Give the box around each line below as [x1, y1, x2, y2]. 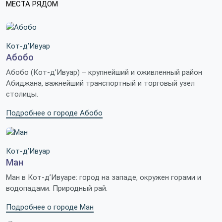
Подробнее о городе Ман [6, 203, 94, 212]
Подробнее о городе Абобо [6, 109, 103, 118]
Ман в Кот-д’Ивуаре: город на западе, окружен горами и [6, 173, 201, 182]
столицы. [6, 90, 38, 99]
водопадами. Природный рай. [6, 184, 108, 193]
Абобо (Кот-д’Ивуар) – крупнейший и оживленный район [6, 68, 202, 77]
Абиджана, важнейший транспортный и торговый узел [6, 79, 195, 88]
